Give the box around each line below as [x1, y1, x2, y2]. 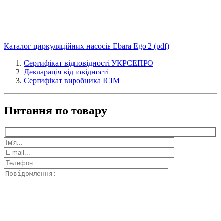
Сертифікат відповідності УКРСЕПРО [24, 59, 153, 68]
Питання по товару [4, 104, 107, 117]
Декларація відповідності [24, 68, 109, 76]
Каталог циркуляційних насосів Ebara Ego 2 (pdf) [4, 42, 169, 51]
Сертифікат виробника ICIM [24, 76, 120, 85]
